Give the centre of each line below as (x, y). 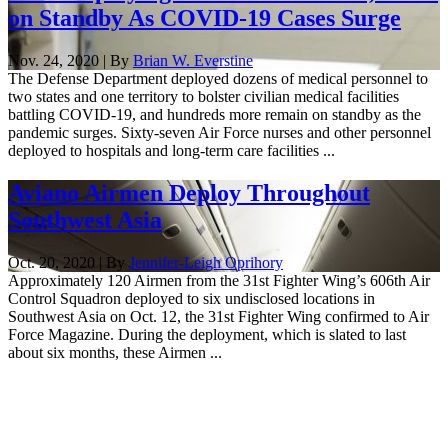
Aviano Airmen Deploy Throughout (189, 192)
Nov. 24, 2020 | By (70, 60)
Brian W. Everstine (193, 60)
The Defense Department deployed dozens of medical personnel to (218, 78)
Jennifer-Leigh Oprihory (206, 262)
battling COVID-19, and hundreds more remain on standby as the (214, 114)
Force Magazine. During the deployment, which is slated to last (207, 334)
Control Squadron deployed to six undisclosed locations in (191, 298)
